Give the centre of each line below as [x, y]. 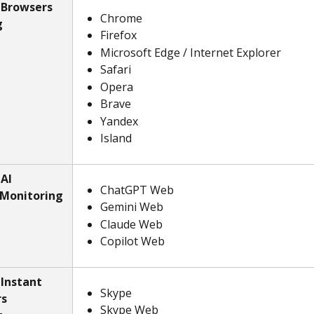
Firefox [118, 35]
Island [116, 138]
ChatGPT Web [137, 190]
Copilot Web [132, 241]
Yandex [119, 121]
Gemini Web [132, 207]
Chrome [121, 18]
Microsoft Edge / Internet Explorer [191, 52]
